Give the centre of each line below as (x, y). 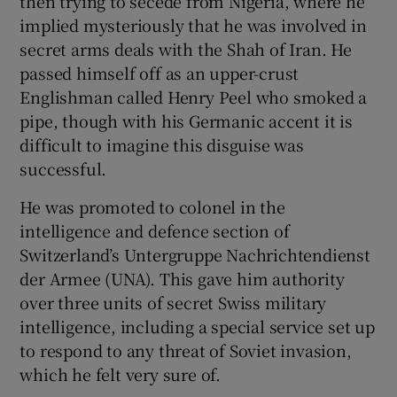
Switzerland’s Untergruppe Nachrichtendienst (195, 254)
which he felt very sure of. (121, 374)
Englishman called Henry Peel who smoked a (194, 97)
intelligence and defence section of (155, 230)
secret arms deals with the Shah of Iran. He (186, 49)
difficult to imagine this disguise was (162, 144)
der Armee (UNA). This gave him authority (182, 278)
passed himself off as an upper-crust (160, 73)
